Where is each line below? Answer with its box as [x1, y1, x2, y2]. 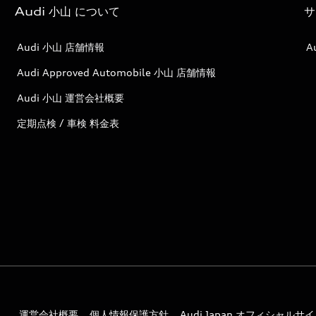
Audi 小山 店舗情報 [17, 40, 105, 53]
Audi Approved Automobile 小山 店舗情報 [17, 66, 217, 78]
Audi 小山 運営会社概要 [17, 91, 125, 104]
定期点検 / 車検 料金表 [17, 116, 120, 129]
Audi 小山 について [15, 4, 121, 18]
